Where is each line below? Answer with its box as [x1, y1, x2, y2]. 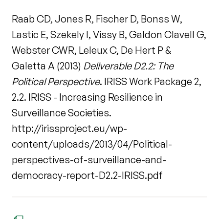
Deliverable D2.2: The [83, 60, 174, 72]
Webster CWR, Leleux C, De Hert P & [12, 44, 171, 57]
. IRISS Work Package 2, [100, 75, 201, 88]
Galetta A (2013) [12, 60, 83, 72]
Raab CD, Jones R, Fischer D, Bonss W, [12, 13, 182, 25]
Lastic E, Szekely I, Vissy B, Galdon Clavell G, [12, 28, 206, 41]
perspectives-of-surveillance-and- [12, 153, 166, 166]
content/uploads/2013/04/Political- [12, 138, 172, 151]
